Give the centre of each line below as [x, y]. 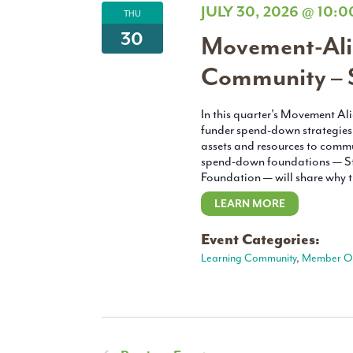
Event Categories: [260, 240]
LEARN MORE [249, 204]
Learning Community [248, 258]
